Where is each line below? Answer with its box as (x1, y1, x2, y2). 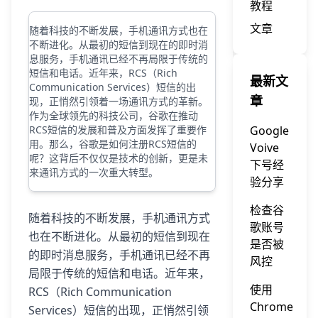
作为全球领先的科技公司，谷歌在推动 (29, 109, 198, 122)
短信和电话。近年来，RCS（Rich (29, 66, 177, 79)
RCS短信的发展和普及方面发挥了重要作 (29, 123, 207, 136)
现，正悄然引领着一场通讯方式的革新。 (29, 94, 208, 108)
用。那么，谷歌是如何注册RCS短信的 (29, 137, 197, 150)
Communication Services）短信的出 (29, 80, 196, 94)
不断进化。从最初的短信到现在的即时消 (29, 38, 208, 51)
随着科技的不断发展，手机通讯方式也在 (29, 23, 208, 37)
